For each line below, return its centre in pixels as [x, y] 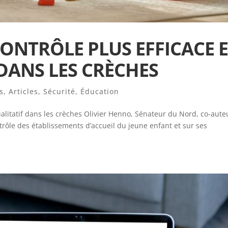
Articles [24, 91]
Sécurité [60, 91]
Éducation [100, 91]
